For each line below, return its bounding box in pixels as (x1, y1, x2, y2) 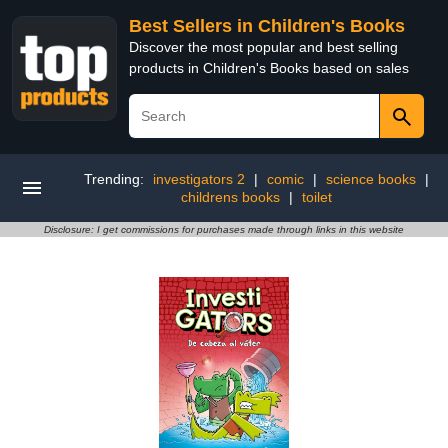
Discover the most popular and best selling (129, 39, 398, 55)
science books (325, 171, 416, 187)
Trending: (83, 171, 148, 187)
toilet (301, 189, 332, 205)
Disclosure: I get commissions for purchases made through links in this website (44, 224, 404, 235)
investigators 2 (152, 171, 245, 187)
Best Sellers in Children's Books (129, 16, 405, 36)
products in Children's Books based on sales (129, 60, 409, 76)
